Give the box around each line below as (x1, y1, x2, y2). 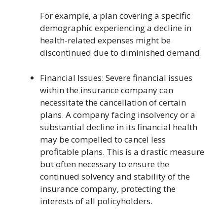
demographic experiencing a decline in (40, 22, 191, 34)
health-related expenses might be (40, 35, 171, 46)
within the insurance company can (40, 84, 173, 96)
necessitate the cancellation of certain (40, 96, 186, 108)
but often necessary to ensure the (40, 158, 169, 170)
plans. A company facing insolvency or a (40, 109, 195, 120)
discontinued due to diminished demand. (40, 47, 202, 58)
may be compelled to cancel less (40, 133, 166, 145)
